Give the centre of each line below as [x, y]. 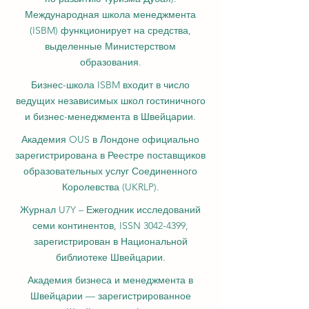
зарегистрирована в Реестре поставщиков [110, 156]
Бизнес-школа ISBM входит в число [110, 85]
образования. [110, 62]
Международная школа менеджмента [110, 15]
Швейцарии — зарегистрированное [110, 296]
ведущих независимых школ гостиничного [110, 101]
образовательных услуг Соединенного [110, 171]
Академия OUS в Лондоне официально [110, 140]
